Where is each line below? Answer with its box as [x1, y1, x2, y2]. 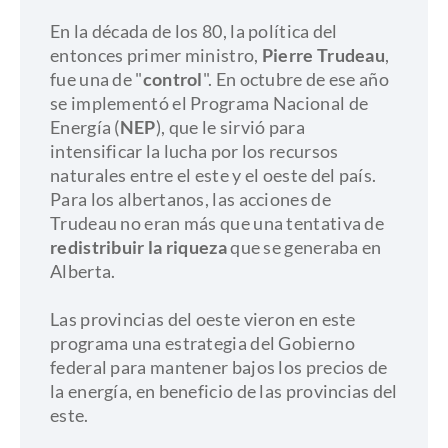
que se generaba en [226, 236, 382, 258]
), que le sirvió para [155, 116, 305, 138]
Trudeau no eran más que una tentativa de [50, 212, 384, 234]
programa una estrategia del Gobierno [50, 332, 355, 354]
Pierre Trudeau [261, 44, 386, 66]
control [142, 68, 203, 90]
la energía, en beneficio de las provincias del [50, 380, 398, 402]
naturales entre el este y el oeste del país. [50, 164, 377, 186]
